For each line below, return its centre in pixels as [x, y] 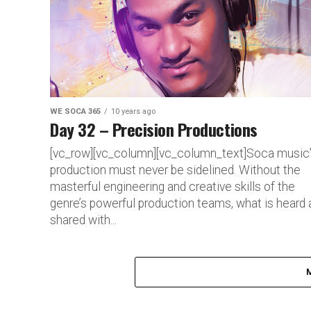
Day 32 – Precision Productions [154, 129]
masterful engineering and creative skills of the [173, 186]
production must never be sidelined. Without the [175, 170]
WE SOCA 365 [75, 111]
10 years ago [133, 111]
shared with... [83, 220]
